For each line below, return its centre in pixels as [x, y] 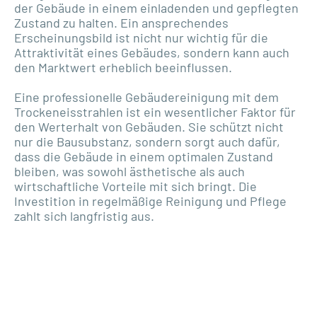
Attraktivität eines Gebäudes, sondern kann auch [152, 52]
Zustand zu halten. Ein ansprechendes [121, 22]
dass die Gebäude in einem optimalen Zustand [144, 156]
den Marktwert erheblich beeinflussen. [123, 67]
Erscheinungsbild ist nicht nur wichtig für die [141, 37]
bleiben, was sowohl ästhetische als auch [129, 171]
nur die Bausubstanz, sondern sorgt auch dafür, [147, 141]
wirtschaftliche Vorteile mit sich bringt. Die [136, 186]
